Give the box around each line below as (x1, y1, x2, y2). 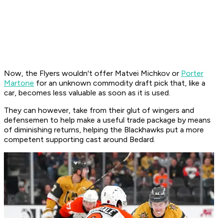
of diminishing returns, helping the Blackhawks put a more (4, 125, 204, 135)
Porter (181, 69, 203, 78)
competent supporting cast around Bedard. (4, 135, 155, 145)
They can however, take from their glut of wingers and (4, 106, 194, 115)
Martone (4, 78, 34, 88)
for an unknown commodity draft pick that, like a (34, 78, 205, 88)
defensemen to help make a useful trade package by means (4, 115, 211, 125)
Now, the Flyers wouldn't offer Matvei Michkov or (4, 69, 181, 78)
